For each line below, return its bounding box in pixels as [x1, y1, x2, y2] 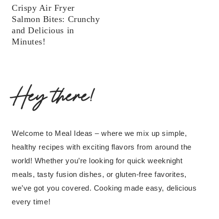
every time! [12, 197, 51, 206]
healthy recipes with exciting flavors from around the [12, 142, 192, 151]
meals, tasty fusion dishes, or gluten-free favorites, [12, 170, 187, 178]
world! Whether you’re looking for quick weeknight [12, 156, 183, 165]
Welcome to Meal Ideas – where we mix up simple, [12, 129, 187, 137]
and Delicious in [12, 25, 74, 36]
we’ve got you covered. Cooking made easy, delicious [12, 183, 197, 192]
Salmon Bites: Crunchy [12, 14, 100, 24]
